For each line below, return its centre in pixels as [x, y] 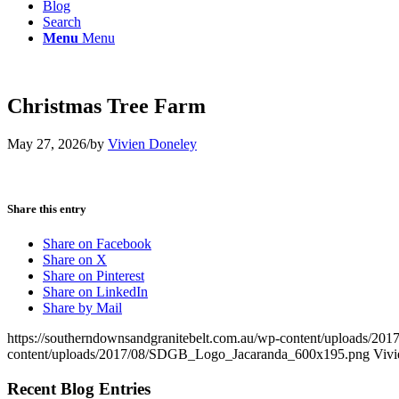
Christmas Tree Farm [106, 106]
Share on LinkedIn [95, 292]
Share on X [75, 260]
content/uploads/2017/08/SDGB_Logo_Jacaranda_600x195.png [188, 354]
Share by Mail [82, 308]
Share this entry [47, 208]
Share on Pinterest [94, 276]
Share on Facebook [97, 244]
